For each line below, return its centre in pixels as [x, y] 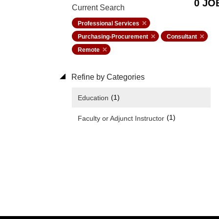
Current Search [98, 8]
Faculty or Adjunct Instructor [121, 118]
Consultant [182, 37]
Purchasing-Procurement [113, 37]
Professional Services [109, 23]
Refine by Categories [107, 77]
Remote [89, 50]
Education [93, 98]
